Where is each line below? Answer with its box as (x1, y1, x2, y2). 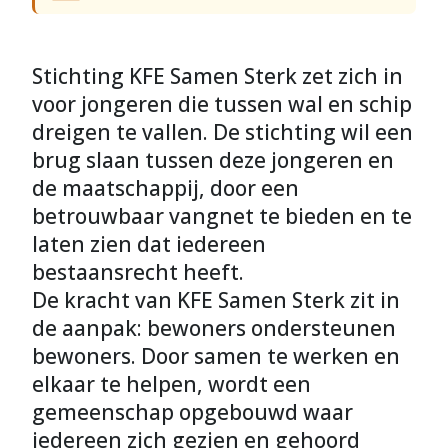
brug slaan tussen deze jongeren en (32, 146, 394, 174)
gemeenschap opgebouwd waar (32, 398, 353, 426)
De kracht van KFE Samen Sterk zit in (32, 286, 400, 314)
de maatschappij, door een (32, 174, 299, 202)
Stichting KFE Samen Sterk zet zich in (32, 62, 403, 90)
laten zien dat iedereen (32, 230, 266, 258)
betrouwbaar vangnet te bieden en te (32, 202, 412, 230)
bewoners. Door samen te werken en (32, 342, 400, 370)
